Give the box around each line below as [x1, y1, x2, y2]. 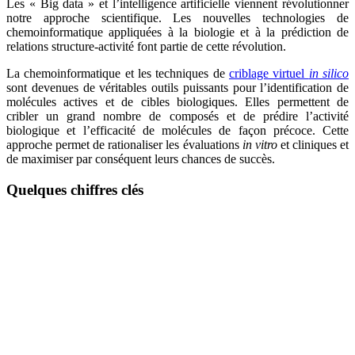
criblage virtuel [229, 67, 309, 81]
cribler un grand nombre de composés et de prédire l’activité [6, 109, 349, 124]
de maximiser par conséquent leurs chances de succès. [6, 152, 275, 166]
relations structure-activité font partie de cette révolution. [6, 40, 286, 54]
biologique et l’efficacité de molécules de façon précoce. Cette [6, 124, 349, 138]
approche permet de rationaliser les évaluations [6, 138, 242, 152]
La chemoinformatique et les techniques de [6, 67, 229, 81]
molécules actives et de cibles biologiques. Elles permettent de [6, 95, 349, 109]
